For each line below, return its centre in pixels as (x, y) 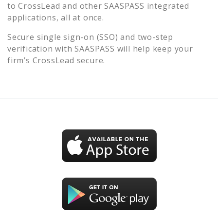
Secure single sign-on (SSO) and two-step (90, 37)
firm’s (20, 60)
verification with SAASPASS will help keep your (100, 48)
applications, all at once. (56, 17)
